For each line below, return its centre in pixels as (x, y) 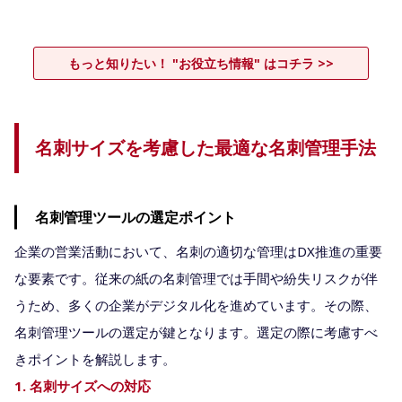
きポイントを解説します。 (95, 358)
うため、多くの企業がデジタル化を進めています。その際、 (196, 305)
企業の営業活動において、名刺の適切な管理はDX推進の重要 (198, 251)
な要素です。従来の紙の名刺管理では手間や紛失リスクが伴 (196, 278)
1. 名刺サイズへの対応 (83, 385)
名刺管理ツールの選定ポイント (135, 217)
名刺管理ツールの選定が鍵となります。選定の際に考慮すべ (196, 332)
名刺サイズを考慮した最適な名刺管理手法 (205, 147)
